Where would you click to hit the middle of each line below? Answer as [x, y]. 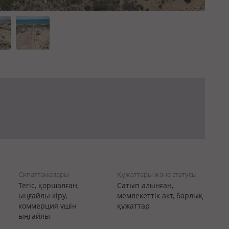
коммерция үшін [48, 206]
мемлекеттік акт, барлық [160, 196]
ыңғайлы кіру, [43, 196]
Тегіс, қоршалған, [49, 185]
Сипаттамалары [44, 174]
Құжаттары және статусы [157, 174]
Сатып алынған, [145, 185]
